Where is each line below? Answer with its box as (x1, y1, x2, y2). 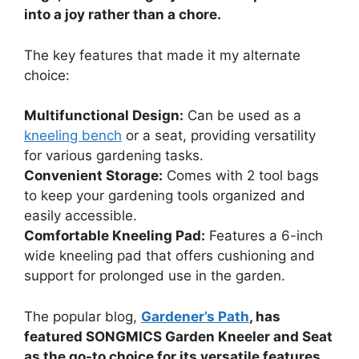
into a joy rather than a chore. (24, 6, 221, 23)
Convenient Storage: (24, 167, 163, 184)
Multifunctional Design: (24, 107, 184, 124)
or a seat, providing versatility (122, 127, 316, 144)
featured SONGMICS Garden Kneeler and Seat (24, 328, 333, 345)
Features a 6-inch (205, 228, 323, 244)
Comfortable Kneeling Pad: (24, 228, 205, 244)
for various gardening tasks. (24, 147, 204, 164)
